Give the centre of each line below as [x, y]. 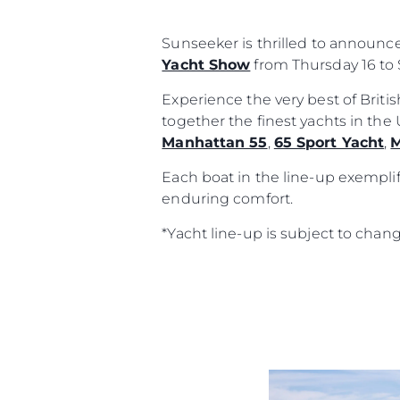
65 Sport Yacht [329, 142]
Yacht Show [206, 64]
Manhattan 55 [215, 142]
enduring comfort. [228, 198]
